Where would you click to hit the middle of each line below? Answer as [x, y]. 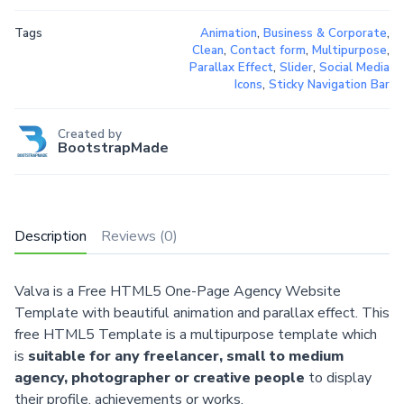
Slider [296, 68]
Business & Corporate [325, 34]
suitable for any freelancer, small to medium [186, 356]
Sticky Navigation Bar [329, 85]
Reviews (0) [139, 237]
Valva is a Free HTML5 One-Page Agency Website [178, 291]
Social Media [354, 68]
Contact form [267, 51]
